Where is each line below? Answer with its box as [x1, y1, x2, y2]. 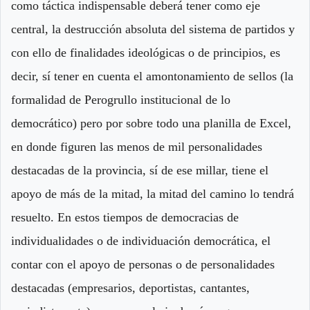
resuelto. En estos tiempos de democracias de [11, 210, 239, 225]
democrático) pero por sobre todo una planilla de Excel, [11, 116, 291, 131]
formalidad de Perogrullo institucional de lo [11, 93, 230, 107]
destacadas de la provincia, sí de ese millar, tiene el [11, 163, 268, 178]
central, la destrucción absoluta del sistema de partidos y [11, 22, 295, 37]
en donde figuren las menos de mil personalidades [11, 140, 262, 154]
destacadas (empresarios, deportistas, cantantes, [11, 281, 250, 295]
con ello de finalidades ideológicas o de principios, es [11, 46, 280, 60]
